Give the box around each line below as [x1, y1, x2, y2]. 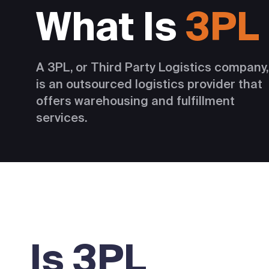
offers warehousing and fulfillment [36, 93, 235, 109]
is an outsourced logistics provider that [36, 76, 262, 92]
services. [36, 110, 87, 125]
